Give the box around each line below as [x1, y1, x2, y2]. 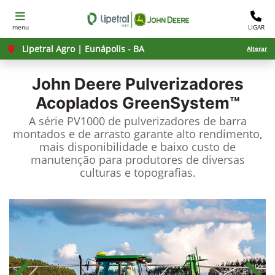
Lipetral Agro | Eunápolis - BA [20, 43, 144, 55]
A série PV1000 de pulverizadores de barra [28, 114, 247, 128]
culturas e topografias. [79, 165, 196, 180]
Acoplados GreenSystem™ [35, 93, 240, 112]
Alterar [247, 44, 267, 53]
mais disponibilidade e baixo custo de [39, 139, 236, 154]
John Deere [31, 74, 122, 93]
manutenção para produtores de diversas [30, 152, 245, 167]
